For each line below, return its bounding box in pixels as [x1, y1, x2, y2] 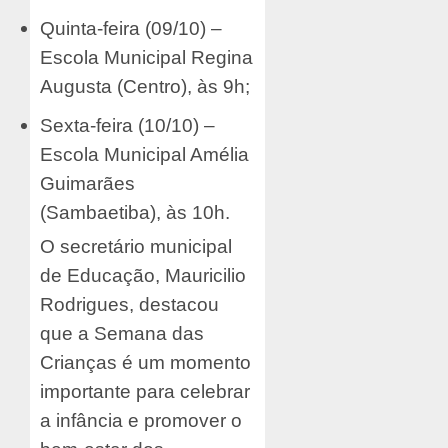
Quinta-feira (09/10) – [40, 18, 222, 40]
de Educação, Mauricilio [40, 265, 246, 287]
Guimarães [40, 173, 135, 195]
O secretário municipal [40, 236, 232, 258]
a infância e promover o [40, 410, 242, 432]
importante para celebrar [40, 381, 250, 403]
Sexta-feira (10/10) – [40, 115, 215, 137]
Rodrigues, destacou [40, 294, 219, 316]
